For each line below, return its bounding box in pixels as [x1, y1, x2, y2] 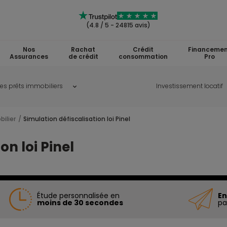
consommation [118, 52, 168, 61]
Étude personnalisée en [37, 191, 120, 201]
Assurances [9, 52, 48, 61]
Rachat [71, 45, 95, 54]
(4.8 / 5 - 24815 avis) [86, 21, 150, 29]
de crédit [68, 52, 98, 61]
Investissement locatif [156, 82, 223, 90]
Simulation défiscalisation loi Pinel [23, 114, 130, 123]
